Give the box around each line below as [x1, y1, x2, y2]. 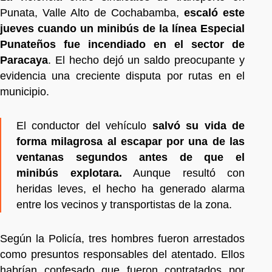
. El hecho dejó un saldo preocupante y [48, 53, 245, 66]
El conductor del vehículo [16, 119, 152, 132]
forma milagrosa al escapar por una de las [16, 135, 245, 148]
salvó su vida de [152, 119, 245, 132]
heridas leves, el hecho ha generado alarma [16, 182, 245, 195]
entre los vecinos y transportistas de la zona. [16, 198, 232, 211]
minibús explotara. [16, 166, 122, 179]
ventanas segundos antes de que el [16, 151, 245, 163]
